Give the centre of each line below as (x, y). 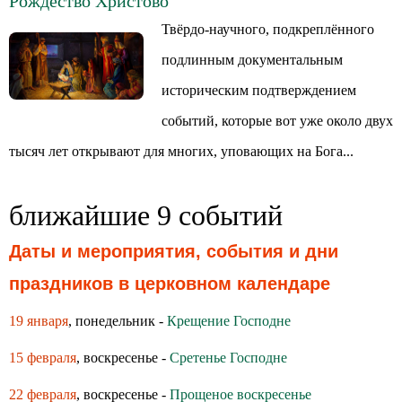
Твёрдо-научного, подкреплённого (268, 29)
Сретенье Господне (228, 358)
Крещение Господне (229, 321)
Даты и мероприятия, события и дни (174, 251)
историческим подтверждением (259, 90)
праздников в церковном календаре (170, 284)
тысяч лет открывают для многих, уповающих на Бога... (181, 151)
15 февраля (43, 358)
